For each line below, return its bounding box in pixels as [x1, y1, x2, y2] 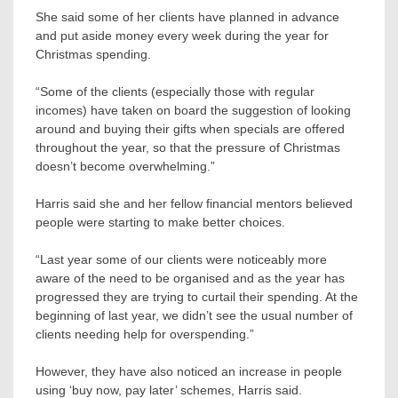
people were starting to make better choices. [36, 214, 285, 229]
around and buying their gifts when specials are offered [36, 121, 345, 136]
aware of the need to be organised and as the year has [36, 270, 345, 285]
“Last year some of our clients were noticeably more [36, 251, 327, 267]
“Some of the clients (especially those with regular [36, 84, 314, 99]
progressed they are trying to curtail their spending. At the [36, 289, 358, 304]
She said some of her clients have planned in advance [36, 9, 339, 24]
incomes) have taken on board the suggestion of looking [36, 102, 351, 117]
